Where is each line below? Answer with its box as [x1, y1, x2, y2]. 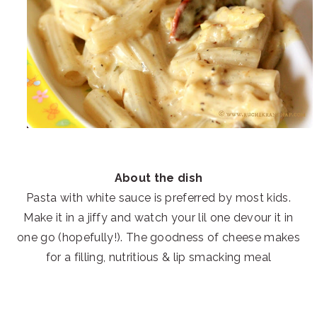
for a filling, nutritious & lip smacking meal [45, 250, 272, 265]
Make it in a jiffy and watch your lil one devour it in [23, 211, 294, 225]
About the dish [114, 171, 203, 185]
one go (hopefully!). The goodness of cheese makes [17, 231, 300, 245]
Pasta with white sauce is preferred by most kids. [26, 191, 291, 205]
